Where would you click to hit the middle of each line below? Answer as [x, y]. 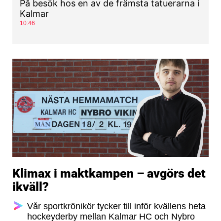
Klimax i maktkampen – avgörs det [109, 174]
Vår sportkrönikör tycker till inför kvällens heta [116, 206]
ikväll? [31, 187]
